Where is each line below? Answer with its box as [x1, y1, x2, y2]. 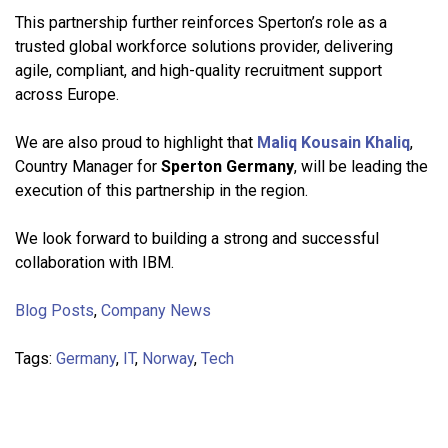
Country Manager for [15, 156, 161, 176]
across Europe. [15, 84, 119, 104]
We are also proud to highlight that [15, 132, 257, 152]
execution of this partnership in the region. [15, 180, 308, 200]
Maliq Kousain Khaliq [257, 132, 410, 152]
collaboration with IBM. [15, 252, 174, 272]
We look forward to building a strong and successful [15, 228, 379, 248]
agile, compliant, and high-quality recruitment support [15, 60, 382, 80]
